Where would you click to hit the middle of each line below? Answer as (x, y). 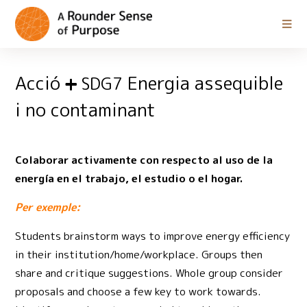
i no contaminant (86, 110)
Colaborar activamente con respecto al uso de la (144, 160)
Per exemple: (48, 207)
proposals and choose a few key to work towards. (138, 292)
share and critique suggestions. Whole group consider (149, 273)
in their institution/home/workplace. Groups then (139, 255)
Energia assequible (203, 83)
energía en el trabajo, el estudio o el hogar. (129, 179)
